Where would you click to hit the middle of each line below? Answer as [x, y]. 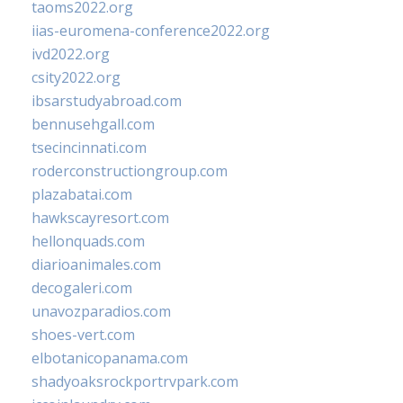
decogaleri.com [82, 288]
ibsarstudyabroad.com [107, 101]
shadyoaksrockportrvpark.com [135, 382]
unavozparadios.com [101, 312]
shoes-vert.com [83, 335]
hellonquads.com [88, 242]
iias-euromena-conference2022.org [151, 31]
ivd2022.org [71, 54]
